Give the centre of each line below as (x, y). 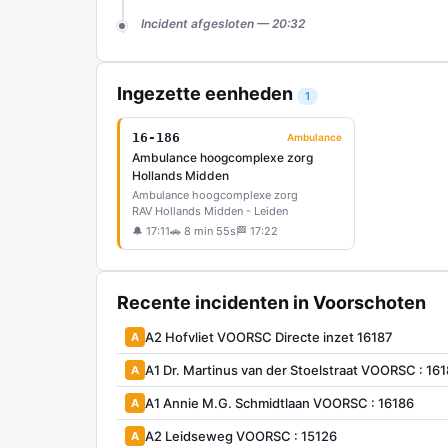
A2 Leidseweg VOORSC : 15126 (241, 435)
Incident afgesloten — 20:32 (223, 23)
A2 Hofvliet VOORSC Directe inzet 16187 (269, 336)
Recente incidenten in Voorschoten (271, 302)
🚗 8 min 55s (203, 231)
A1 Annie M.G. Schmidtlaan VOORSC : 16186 (279, 402)
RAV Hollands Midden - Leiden (210, 211)
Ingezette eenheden (207, 93)
